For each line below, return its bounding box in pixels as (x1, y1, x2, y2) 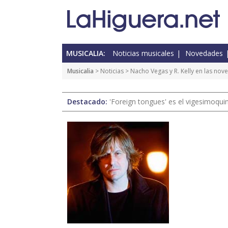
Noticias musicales (112, 48, 174, 59)
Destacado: (67, 97, 109, 107)
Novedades (185, 48, 223, 59)
